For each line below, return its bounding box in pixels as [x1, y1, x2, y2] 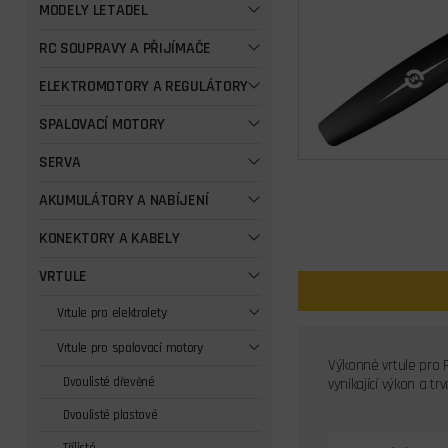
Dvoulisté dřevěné [62, 374, 155, 390]
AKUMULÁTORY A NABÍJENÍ [38, 190, 209, 211]
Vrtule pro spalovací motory [56, 339, 203, 357]
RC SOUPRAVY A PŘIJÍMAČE [38, 38, 211, 59]
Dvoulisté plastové [62, 407, 158, 423]
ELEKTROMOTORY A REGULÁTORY [38, 76, 249, 97]
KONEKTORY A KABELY [38, 228, 180, 249]
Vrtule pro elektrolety [56, 304, 167, 322]
